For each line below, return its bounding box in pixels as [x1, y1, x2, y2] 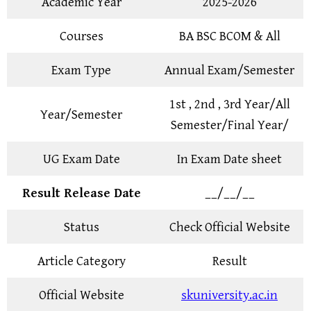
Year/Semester [40, 106, 122, 122]
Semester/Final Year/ [170, 117, 289, 133]
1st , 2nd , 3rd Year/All [169, 96, 290, 112]
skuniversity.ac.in [181, 287, 278, 303]
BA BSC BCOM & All [178, 28, 280, 44]
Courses [59, 28, 103, 44]
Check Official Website [169, 219, 290, 235]
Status [63, 219, 99, 235]
